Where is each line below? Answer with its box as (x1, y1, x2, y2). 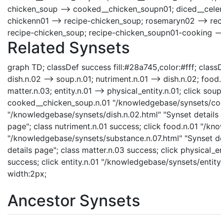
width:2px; (7, 168, 46, 179)
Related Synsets (7, 37, 130, 57)
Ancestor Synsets (7, 190, 140, 210)
